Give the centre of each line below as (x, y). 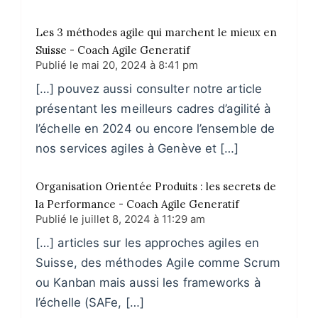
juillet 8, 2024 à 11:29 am (143, 220)
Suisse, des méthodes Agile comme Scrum (158, 263)
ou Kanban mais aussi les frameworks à (148, 283)
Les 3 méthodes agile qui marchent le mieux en (156, 33)
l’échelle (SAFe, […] (90, 303)
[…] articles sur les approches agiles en (148, 243)
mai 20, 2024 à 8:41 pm (140, 66)
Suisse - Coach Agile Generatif (113, 50)
